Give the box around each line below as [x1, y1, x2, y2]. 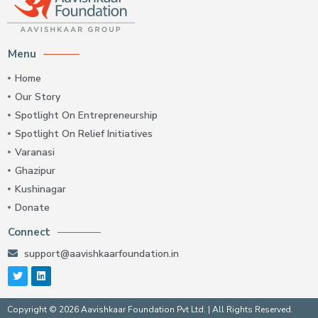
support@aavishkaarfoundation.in [23, 246, 179, 261]
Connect [8, 225, 50, 240]
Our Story [15, 90, 60, 104]
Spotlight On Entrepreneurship [15, 109, 158, 123]
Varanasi [15, 146, 55, 160]
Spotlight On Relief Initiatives [15, 127, 153, 141]
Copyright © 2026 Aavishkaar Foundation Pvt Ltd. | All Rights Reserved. [7, 304, 293, 316]
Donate [15, 201, 50, 215]
